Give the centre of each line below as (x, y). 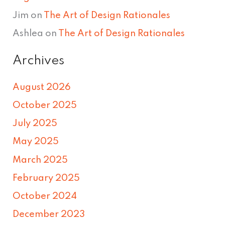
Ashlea (28, 33)
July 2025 (35, 124)
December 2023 (49, 214)
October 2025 (45, 106)
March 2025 (40, 160)
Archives (39, 61)
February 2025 (46, 178)
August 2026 (42, 88)
